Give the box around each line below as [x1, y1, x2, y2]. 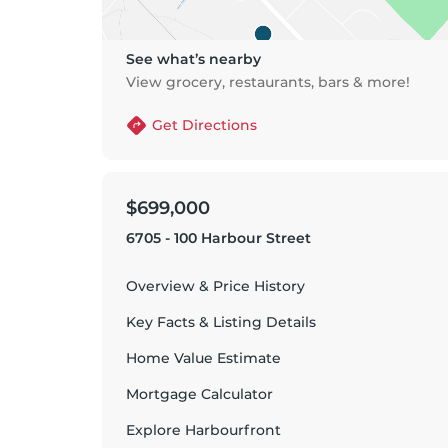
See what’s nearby [126, 50, 261, 68]
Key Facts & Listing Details [126, 313, 316, 331]
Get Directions [152, 116, 257, 134]
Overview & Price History [126, 277, 305, 295]
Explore [126, 421, 185, 439]
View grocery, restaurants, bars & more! [126, 73, 410, 91]
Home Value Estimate [126, 349, 281, 367]
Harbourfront [185, 421, 281, 439]
